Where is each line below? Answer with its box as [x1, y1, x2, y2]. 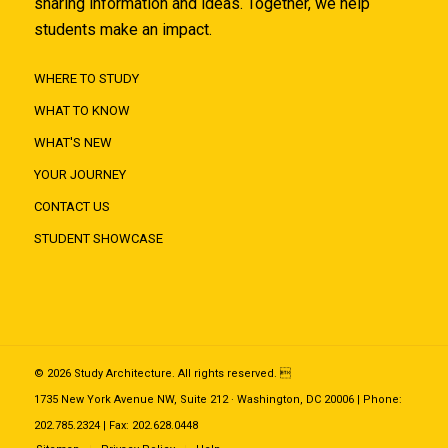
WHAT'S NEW [33, 135, 112, 151]
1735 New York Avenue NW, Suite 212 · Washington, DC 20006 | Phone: [33, 393, 402, 407]
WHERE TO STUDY [33, 71, 139, 87]
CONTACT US [33, 199, 110, 215]
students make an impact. [33, 20, 212, 40]
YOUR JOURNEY [33, 167, 126, 183]
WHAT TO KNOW [33, 103, 130, 119]
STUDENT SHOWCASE [33, 231, 163, 247]
